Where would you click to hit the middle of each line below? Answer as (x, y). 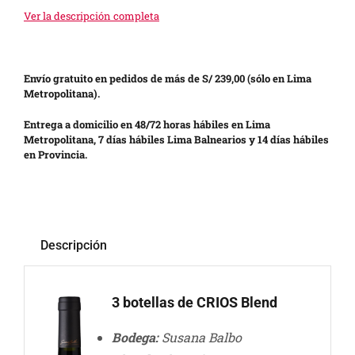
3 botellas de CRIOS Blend (194, 303)
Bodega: (136, 338)
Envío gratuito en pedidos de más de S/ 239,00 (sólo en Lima (167, 79)
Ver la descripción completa (91, 16)
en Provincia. (55, 155)
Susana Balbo (201, 338)
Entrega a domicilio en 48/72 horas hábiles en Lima (147, 125)
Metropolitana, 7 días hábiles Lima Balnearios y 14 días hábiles (176, 140)
